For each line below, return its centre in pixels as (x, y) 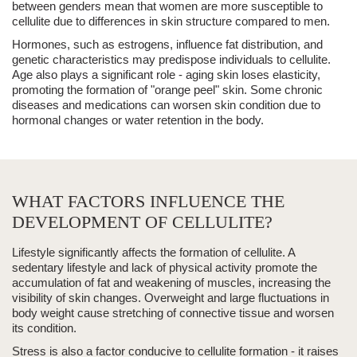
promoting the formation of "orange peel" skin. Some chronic (167, 90)
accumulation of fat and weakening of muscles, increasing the (171, 283)
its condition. (44, 328)
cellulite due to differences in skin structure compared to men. (171, 22)
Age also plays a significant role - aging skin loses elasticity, (166, 75)
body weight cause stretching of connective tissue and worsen (173, 313)
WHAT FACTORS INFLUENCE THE (148, 202)
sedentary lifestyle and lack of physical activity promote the (165, 268)
